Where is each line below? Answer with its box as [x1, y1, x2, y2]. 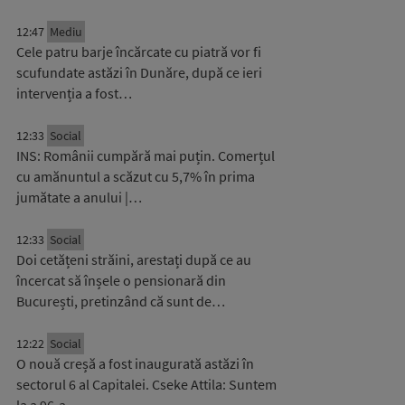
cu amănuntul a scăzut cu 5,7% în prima [16, 167, 255, 185]
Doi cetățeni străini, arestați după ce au [16, 250, 251, 268]
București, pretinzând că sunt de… [16, 292, 225, 310]
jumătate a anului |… [16, 188, 142, 206]
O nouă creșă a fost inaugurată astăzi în [16, 354, 254, 372]
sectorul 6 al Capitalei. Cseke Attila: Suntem [16, 375, 277, 393]
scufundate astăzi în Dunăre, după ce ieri [16, 63, 262, 81]
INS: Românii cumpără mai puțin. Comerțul [16, 146, 275, 165]
